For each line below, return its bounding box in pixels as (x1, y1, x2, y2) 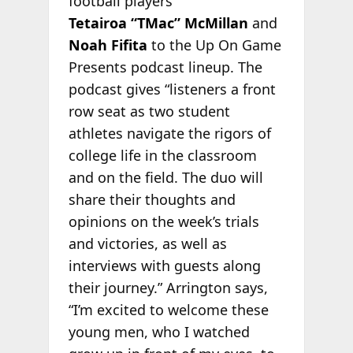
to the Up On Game (147, 35, 281, 55)
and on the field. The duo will (68, 168, 263, 188)
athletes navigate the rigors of (68, 124, 271, 143)
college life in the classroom (68, 146, 257, 165)
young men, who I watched (68, 322, 250, 342)
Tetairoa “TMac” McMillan (68, 13, 248, 33)
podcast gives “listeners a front (68, 80, 276, 99)
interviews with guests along (68, 256, 261, 276)
